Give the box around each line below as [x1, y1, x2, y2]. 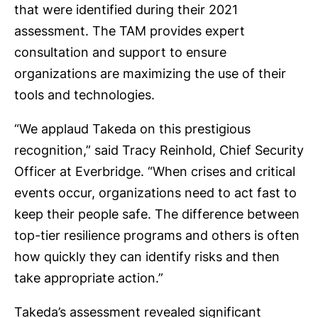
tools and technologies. [14, 87, 155, 103]
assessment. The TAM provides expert [14, 23, 245, 39]
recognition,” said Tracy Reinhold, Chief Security [14, 143, 304, 158]
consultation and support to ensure [14, 45, 226, 60]
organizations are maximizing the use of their [14, 66, 286, 82]
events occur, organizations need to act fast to [14, 185, 297, 201]
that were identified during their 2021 [14, 2, 238, 18]
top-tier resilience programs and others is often [14, 228, 300, 243]
